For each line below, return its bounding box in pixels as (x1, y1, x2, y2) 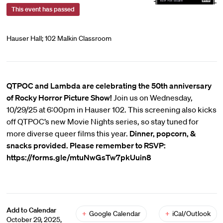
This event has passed (11, 5, 75, 13)
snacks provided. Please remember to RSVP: (6, 140, 166, 150)
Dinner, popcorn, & (129, 128, 196, 138)
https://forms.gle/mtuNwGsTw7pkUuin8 (6, 152, 151, 162)
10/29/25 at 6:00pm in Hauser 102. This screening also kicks (6, 105, 217, 114)
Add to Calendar (6, 206, 56, 215)
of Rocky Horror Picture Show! (6, 93, 113, 103)
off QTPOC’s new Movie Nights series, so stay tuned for (6, 116, 199, 126)
